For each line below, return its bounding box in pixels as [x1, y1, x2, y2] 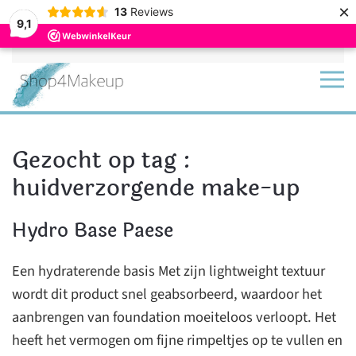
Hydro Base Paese [12, 216, 173, 246]
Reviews [130, 5, 173, 18]
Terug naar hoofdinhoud [28, 29, 160, 46]
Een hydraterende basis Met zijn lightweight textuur [12, 261, 325, 281]
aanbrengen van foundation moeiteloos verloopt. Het [12, 307, 336, 327]
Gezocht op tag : [12, 142, 191, 178]
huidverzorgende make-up [12, 170, 300, 206]
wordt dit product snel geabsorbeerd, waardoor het [12, 284, 322, 304]
